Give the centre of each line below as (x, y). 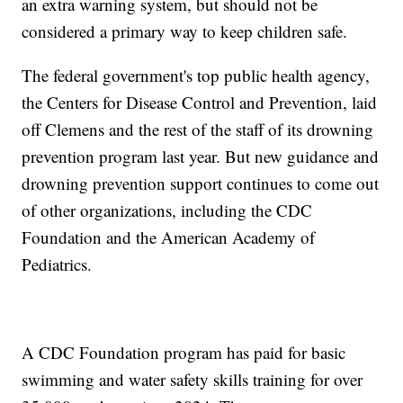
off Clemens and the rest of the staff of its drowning (198, 130)
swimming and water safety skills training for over (193, 380)
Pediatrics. (57, 264)
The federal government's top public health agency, (196, 76)
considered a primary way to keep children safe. (185, 31)
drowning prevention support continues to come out (201, 184)
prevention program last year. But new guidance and (201, 157)
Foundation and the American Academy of (169, 237)
